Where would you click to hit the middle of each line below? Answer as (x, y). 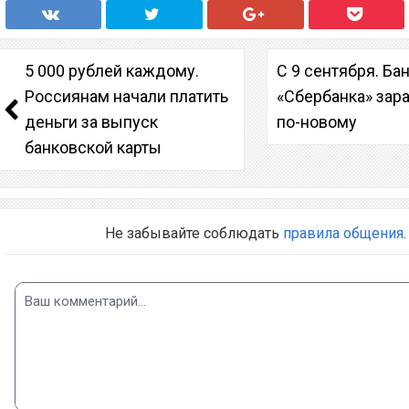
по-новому (317, 121)
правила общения (343, 233)
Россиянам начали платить (126, 96)
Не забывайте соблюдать (194, 233)
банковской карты (93, 147)
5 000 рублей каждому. (112, 70)
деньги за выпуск (91, 121)
